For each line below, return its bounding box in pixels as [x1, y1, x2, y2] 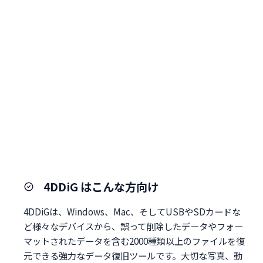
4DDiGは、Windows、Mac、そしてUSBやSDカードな [23, 205, 241, 218]
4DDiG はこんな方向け [43, 178, 159, 195]
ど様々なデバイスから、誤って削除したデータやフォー [23, 220, 243, 233]
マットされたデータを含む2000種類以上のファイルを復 [23, 234, 245, 248]
